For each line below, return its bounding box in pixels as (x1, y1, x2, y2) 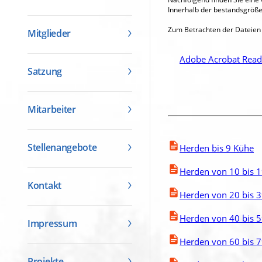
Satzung (27, 64, 62, 78)
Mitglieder (27, 26, 71, 40)
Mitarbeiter (27, 102, 76, 116)
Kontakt (27, 178, 61, 192)
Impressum (27, 216, 77, 230)
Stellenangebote (27, 140, 97, 154)
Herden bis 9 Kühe (180, 142, 254, 154)
